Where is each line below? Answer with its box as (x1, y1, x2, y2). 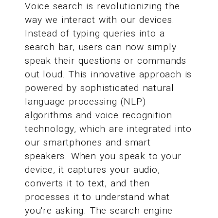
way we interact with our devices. (25, 14, 175, 26)
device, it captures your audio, (25, 164, 160, 176)
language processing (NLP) (25, 96, 146, 108)
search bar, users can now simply (25, 41, 177, 53)
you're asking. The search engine (25, 205, 173, 217)
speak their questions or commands (25, 55, 186, 67)
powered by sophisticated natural (25, 82, 174, 94)
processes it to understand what (25, 191, 170, 203)
